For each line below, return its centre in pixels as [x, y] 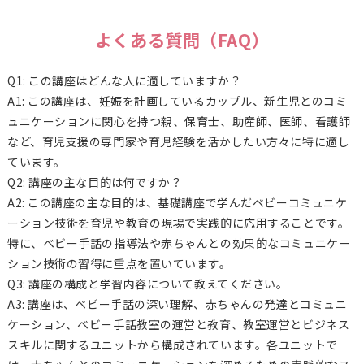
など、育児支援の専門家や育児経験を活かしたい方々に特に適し [178, 142]
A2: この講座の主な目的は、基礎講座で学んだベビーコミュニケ [177, 203]
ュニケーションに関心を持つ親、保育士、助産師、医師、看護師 [179, 121]
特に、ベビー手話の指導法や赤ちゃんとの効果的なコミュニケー [179, 243]
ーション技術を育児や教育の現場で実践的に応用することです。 [178, 223]
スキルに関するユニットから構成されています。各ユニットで [172, 345]
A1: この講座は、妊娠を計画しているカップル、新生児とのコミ [177, 101]
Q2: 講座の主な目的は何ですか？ [95, 182]
